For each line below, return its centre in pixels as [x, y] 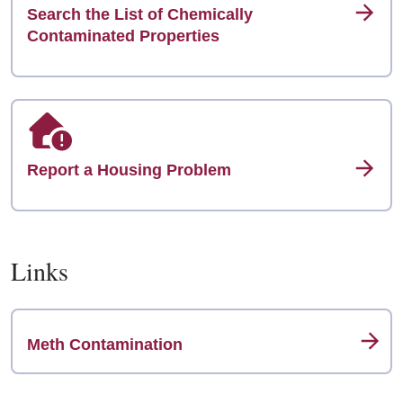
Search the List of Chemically [140, 14]
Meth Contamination [105, 345]
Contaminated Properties [123, 36]
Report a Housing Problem [129, 170]
